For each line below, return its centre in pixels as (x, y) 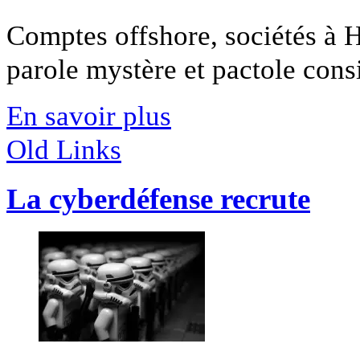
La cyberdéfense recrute (158, 199)
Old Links (64, 150)
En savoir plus (89, 116)
